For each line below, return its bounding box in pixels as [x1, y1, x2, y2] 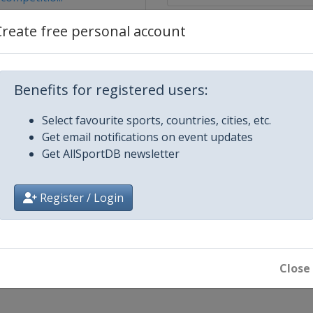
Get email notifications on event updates [42, 129, 253, 145]
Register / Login [37, 190, 124, 205]
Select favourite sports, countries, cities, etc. [42, 112, 271, 128]
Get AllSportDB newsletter [42, 146, 180, 161]
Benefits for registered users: [14, 80, 208, 99]
